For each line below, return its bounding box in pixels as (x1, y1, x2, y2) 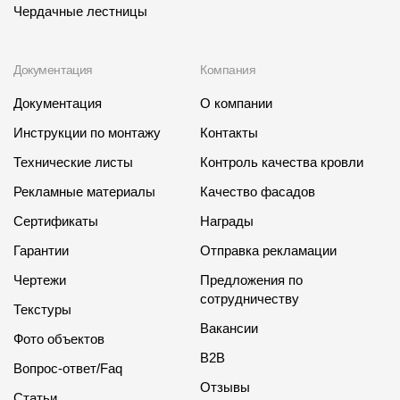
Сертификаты (13, 212, 98, 229)
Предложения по (200, 271, 303, 287)
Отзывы (200, 379, 250, 395)
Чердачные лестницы (13, 3, 147, 19)
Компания (200, 62, 256, 77)
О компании (200, 95, 272, 111)
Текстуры (13, 301, 71, 317)
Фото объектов (13, 330, 104, 346)
